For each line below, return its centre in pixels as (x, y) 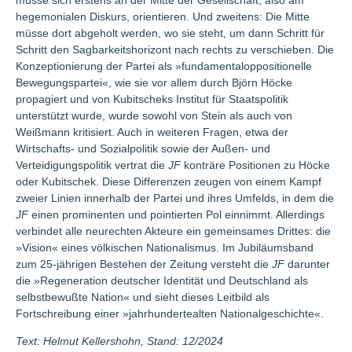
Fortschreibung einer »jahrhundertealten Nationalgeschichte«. (170, 313)
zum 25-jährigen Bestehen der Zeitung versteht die (144, 264)
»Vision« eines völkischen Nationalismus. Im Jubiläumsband (165, 247)
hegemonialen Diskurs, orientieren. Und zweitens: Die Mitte (163, 16)
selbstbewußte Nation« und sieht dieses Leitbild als (143, 297)
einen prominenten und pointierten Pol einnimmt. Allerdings (176, 214)
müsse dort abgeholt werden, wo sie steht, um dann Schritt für (170, 33)
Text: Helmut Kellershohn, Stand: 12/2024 (119, 341)
